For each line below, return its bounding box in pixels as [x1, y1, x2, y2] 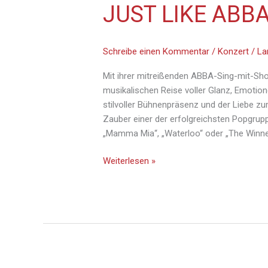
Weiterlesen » [103, 156, 156, 167]
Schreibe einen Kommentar [103, 45, 210, 57]
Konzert [218, 45, 249, 57]
